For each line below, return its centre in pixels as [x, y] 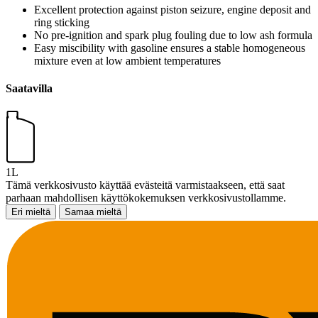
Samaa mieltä [93, 212]
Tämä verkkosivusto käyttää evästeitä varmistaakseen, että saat [145, 185]
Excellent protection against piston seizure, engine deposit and [172, 9]
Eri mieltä [31, 212]
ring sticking [62, 22]
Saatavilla [29, 88]
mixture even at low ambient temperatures [127, 60]
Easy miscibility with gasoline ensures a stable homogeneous [170, 48]
